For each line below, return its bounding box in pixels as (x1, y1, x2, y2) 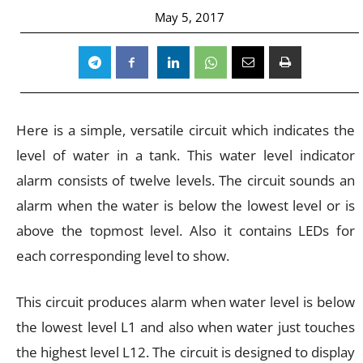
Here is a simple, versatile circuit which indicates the (16, 120, 355, 139)
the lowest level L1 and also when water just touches (16, 317, 355, 336)
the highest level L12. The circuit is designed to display (16, 342, 355, 361)
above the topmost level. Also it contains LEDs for (16, 220, 355, 240)
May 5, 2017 (155, 8, 224, 25)
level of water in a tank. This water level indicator (16, 145, 355, 164)
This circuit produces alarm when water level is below (16, 292, 355, 311)
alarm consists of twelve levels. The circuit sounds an (16, 170, 355, 190)
